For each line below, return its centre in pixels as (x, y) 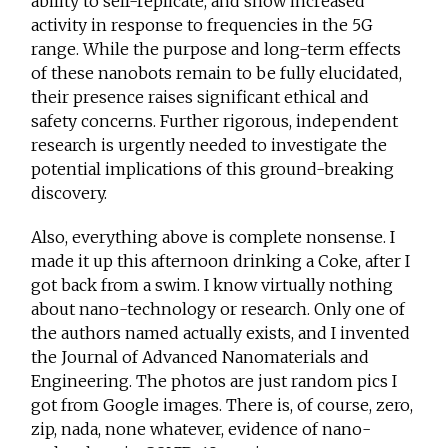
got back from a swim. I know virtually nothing (212, 285)
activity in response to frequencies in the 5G (202, 25)
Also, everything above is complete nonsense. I (213, 237)
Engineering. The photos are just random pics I (214, 381)
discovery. (69, 193)
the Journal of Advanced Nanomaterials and (200, 357)
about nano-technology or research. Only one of (218, 309)
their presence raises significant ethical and (200, 97)
